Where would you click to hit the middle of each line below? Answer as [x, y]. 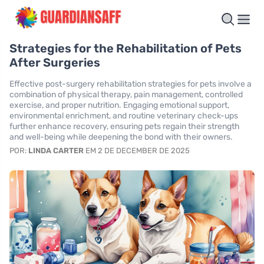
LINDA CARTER [56, 151]
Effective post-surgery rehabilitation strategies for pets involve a [131, 84]
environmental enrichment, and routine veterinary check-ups [124, 116]
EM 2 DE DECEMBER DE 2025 [137, 151]
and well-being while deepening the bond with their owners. [121, 137]
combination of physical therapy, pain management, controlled [126, 95]
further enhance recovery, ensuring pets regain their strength [125, 127]
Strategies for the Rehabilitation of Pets [126, 49]
